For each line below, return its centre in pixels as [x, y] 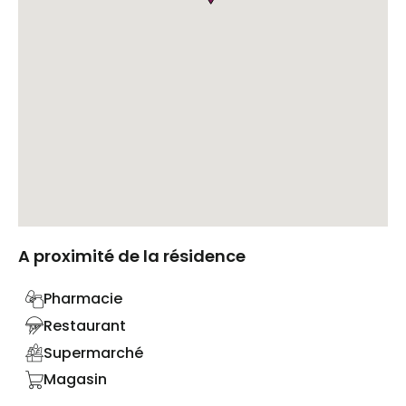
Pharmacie [83, 299]
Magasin [75, 380]
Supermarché [93, 353]
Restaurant [85, 325]
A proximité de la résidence [132, 256]
